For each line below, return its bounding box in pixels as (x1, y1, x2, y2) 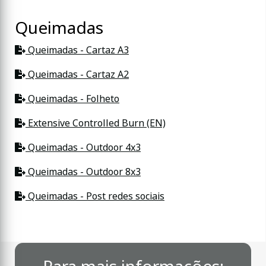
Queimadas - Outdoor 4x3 (26, 140, 141, 154)
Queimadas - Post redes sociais (26, 189, 164, 203)
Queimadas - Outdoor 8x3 (26, 164, 141, 179)
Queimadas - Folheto (26, 91, 119, 106)
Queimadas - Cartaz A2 (26, 67, 129, 81)
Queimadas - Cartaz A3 (26, 43, 129, 57)
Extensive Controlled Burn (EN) (26, 116, 166, 130)
